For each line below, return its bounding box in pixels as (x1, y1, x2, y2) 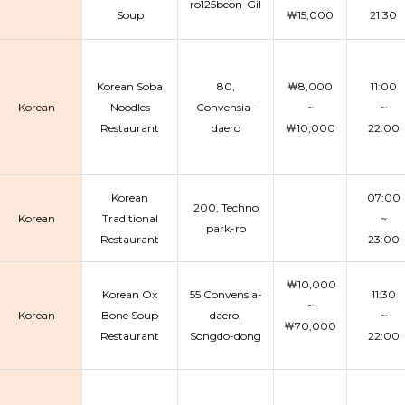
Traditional (101, 212, 158, 225)
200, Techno (193, 201, 259, 214)
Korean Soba (97, 80, 163, 93)
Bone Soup (101, 308, 158, 322)
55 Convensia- (189, 287, 262, 301)
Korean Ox (102, 287, 157, 301)
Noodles (109, 100, 150, 114)
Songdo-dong (190, 329, 261, 343)
